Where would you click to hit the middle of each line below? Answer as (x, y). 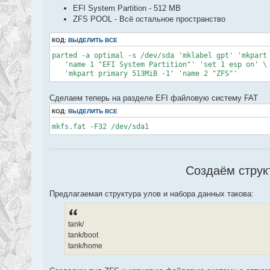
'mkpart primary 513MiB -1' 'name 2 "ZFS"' (145, 73)
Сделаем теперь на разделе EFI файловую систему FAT (154, 98)
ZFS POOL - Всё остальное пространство (149, 19)
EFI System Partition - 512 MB (127, 8)
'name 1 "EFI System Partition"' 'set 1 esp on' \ (159, 64)
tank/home (85, 246)
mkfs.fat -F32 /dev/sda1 (100, 126)
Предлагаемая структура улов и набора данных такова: (152, 193)
